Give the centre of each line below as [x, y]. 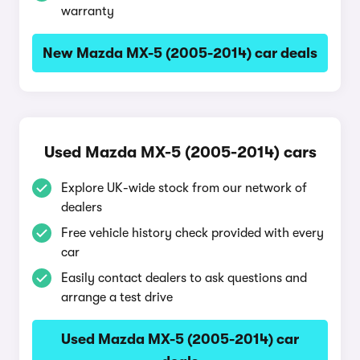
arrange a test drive [117, 297]
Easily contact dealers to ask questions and [184, 278]
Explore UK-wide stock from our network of [184, 188]
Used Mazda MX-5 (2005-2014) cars [180, 152]
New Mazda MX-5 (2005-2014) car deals [180, 53]
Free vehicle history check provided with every [192, 233]
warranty [88, 11]
